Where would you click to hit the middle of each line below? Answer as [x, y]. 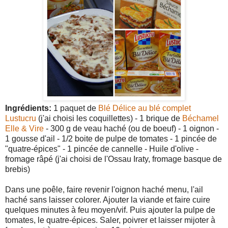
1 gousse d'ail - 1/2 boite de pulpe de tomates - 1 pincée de [111, 138]
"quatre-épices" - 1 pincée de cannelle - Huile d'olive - [102, 149]
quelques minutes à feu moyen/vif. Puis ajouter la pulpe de [110, 210]
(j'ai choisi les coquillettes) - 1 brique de [110, 118]
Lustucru [22, 118]
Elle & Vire [24, 128]
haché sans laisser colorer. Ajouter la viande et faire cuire [108, 199]
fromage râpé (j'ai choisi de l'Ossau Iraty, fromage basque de [113, 159]
